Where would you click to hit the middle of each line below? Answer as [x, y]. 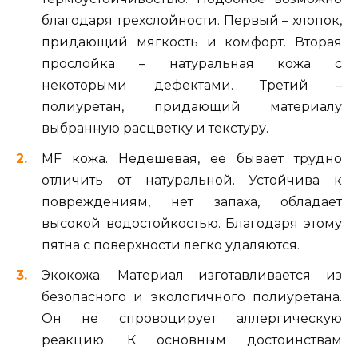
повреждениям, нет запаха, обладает [192, 202]
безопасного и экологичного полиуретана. [192, 297]
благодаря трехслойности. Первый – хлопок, [192, 21]
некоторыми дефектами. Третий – [192, 86]
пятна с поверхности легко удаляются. [171, 245]
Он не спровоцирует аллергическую [192, 319]
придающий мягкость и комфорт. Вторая [192, 42]
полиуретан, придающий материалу [192, 107]
